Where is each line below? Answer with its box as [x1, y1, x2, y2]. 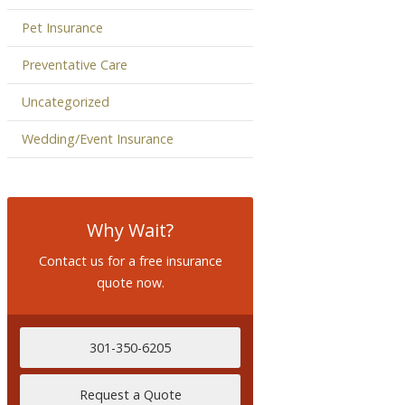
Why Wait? [87, 218, 174, 243]
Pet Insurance [22, 18, 103, 36]
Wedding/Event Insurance [22, 129, 174, 147]
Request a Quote [79, 385, 182, 403]
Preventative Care [22, 55, 127, 73]
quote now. [96, 274, 165, 292]
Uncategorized [22, 92, 109, 110]
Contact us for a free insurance [38, 252, 222, 270]
